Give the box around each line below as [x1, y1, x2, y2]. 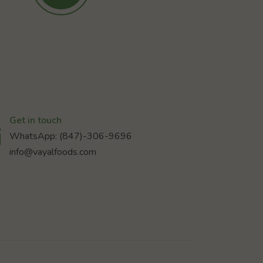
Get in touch [9, 114, 62, 127]
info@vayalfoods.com [9, 146, 97, 159]
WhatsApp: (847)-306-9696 [9, 130, 133, 143]
